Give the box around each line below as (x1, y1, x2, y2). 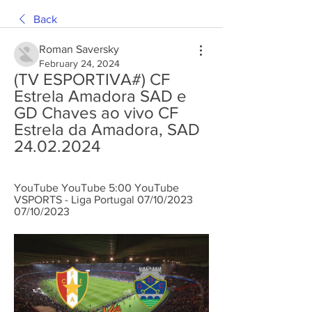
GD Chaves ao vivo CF (14, 103, 178, 122)
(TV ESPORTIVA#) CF (14, 70, 170, 88)
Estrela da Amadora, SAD (14, 120, 200, 139)
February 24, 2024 (39, 58, 120, 69)
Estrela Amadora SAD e (14, 86, 187, 105)
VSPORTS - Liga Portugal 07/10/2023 (14, 194, 193, 205)
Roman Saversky (39, 43, 119, 55)
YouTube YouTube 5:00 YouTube (14, 182, 179, 194)
